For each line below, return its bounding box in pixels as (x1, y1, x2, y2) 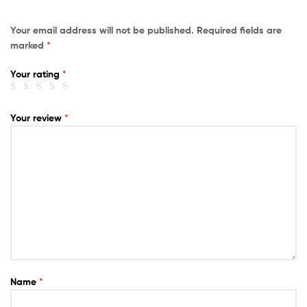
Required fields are (197, 24, 282, 37)
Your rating (10, 68, 62, 81)
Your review (10, 111, 64, 124)
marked (10, 39, 47, 52)
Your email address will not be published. (10, 24, 194, 37)
